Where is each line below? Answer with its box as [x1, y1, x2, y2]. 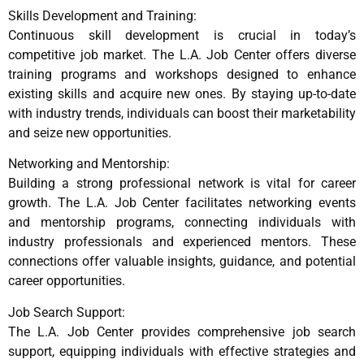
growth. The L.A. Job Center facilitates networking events [8, 195, 356, 211]
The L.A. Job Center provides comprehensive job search [8, 323, 356, 340]
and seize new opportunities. [8, 124, 171, 141]
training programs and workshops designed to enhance [8, 66, 356, 82]
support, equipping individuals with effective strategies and [8, 343, 356, 359]
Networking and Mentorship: [8, 156, 170, 172]
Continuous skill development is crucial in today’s [8, 27, 356, 43]
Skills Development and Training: [8, 7, 197, 24]
